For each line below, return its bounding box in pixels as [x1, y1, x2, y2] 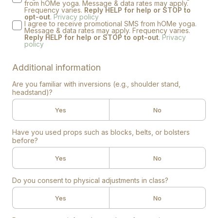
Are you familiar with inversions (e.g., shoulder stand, [12, 80, 181, 88]
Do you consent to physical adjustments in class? [12, 176, 168, 184]
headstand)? [12, 88, 53, 96]
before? [12, 136, 38, 145]
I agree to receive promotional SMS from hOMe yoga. [24, 19, 197, 28]
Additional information [12, 62, 101, 73]
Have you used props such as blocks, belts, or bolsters [12, 128, 190, 136]
